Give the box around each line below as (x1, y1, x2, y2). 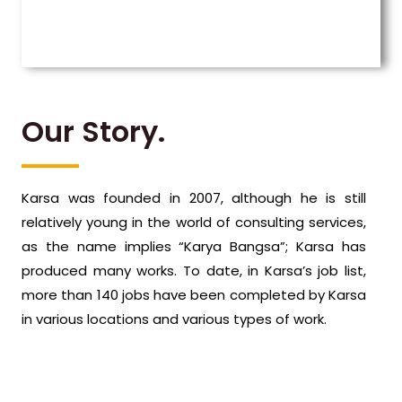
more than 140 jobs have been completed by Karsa (22, 285, 366, 304)
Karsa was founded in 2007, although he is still (22, 188, 366, 207)
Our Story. (22, 111, 165, 152)
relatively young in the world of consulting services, (22, 213, 366, 232)
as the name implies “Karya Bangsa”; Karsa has (22, 237, 366, 256)
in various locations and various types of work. (22, 310, 327, 328)
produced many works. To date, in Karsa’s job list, (22, 261, 366, 280)
